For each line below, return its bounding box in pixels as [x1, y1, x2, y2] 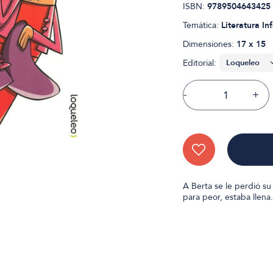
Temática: [182, 19, 221, 31]
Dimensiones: [182, 38, 236, 50]
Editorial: [182, 57, 216, 69]
